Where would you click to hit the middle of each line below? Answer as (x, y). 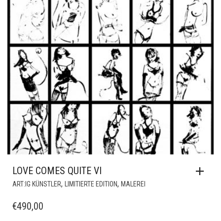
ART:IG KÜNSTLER (37, 184)
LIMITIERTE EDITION (91, 184)
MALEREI (133, 184)
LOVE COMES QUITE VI (57, 171)
